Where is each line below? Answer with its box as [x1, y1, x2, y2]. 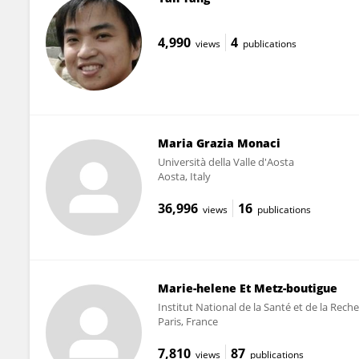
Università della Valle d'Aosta [157, 154, 294, 169]
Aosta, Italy [157, 168, 211, 184]
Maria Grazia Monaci [157, 135, 280, 151]
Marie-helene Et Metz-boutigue [157, 280, 337, 296]
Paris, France [157, 313, 218, 329]
